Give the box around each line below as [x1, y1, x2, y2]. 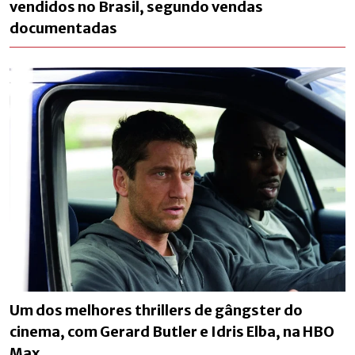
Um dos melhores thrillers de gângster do [10, 300, 303, 319]
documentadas [10, 18, 117, 37]
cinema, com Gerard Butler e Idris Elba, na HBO [10, 322, 334, 341]
